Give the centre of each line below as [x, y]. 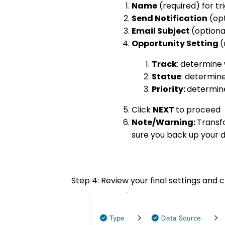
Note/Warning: [164, 123]
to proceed [198, 110]
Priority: [169, 89]
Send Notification [170, 19]
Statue [166, 77]
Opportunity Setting [176, 44]
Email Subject [161, 31]
